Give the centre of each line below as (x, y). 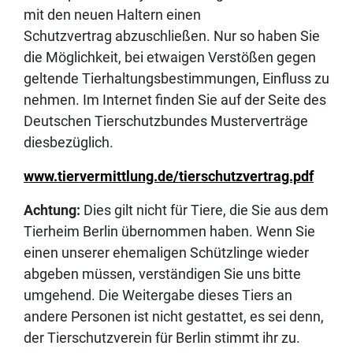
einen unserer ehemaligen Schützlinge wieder (166, 253)
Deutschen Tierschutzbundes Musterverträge (166, 121)
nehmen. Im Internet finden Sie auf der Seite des (175, 100)
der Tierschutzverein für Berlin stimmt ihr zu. (162, 338)
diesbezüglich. (69, 143)
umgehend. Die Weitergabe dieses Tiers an (158, 295)
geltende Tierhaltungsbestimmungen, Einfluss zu (176, 79)
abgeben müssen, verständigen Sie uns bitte (162, 274)
